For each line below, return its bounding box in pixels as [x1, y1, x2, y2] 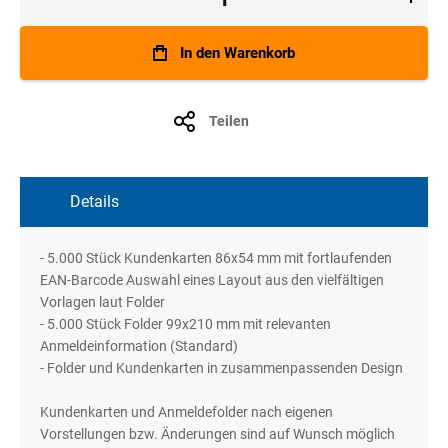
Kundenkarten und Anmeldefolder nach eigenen [40, 404, 333, 421]
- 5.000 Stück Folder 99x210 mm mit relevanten [40, 316, 331, 333]
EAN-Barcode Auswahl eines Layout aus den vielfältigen [40, 272, 384, 289]
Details [70, 192, 119, 212]
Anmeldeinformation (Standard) [40, 338, 238, 355]
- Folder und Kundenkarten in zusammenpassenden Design [40, 360, 403, 377]
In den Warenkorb [180, 44, 295, 62]
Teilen [208, 113, 249, 130]
